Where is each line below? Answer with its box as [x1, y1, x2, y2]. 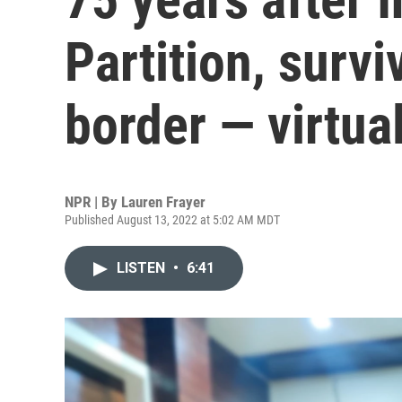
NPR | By [65, 193, 121, 211]
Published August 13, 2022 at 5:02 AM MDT [65, 213, 280, 227]
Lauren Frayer [121, 193, 205, 211]
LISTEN [117, 259, 169, 276]
